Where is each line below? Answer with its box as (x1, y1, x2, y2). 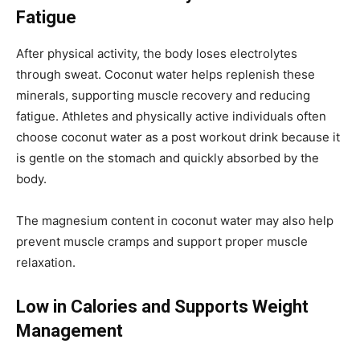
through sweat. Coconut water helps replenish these (16, 66, 315, 82)
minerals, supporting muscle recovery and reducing (16, 87, 310, 103)
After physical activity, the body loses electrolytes (16, 45, 297, 61)
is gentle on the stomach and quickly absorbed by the (16, 149, 319, 166)
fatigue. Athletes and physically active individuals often (16, 108, 326, 124)
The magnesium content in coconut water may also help (16, 212, 333, 228)
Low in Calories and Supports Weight (16, 296, 309, 317)
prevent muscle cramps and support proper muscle (16, 233, 308, 249)
